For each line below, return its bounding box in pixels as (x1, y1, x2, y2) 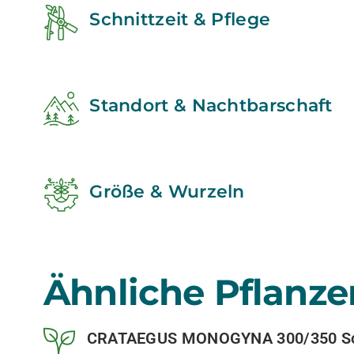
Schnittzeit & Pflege (89, 9, 271, 30)
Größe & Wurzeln (89, 181, 245, 202)
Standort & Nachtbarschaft (89, 95, 333, 116)
